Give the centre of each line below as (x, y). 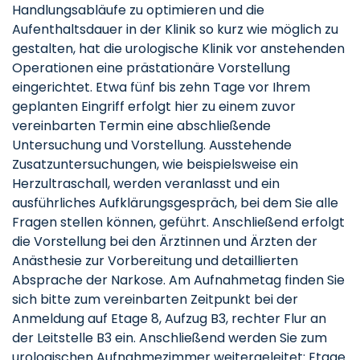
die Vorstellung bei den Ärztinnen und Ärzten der (165, 241)
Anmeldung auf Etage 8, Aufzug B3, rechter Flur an (169, 319)
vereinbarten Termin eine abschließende (141, 126)
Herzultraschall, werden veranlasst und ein (146, 184)
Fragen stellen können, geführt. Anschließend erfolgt (178, 222)
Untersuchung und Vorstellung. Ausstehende (152, 145)
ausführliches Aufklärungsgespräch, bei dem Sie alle (175, 203)
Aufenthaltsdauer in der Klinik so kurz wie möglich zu (175, 29)
